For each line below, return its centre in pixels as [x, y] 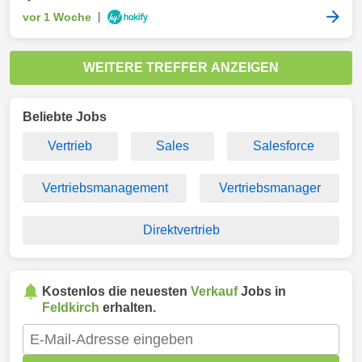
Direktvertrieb [181, 230]
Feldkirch [71, 307]
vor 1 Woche [57, 17]
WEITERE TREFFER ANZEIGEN [181, 67]
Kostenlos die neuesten [116, 291]
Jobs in [262, 291]
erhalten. [128, 307]
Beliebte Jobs [65, 117]
